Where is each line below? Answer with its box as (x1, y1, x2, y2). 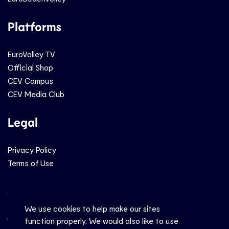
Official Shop (8, 62, 53, 73)
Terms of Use (8, 158, 54, 168)
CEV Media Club (8, 89, 64, 99)
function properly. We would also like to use (25, 215, 178, 225)
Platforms (8, 19, 61, 34)
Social (8, 184, 41, 199)
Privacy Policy (8, 145, 56, 155)
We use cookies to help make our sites (25, 203, 160, 213)
